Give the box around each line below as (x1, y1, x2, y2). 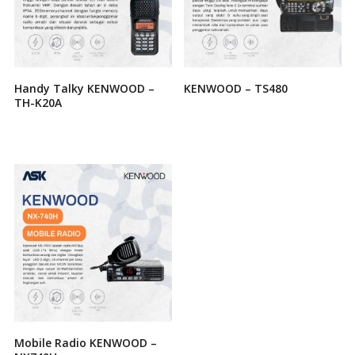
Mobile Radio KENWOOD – (13, 334, 157, 350)
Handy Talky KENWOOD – (13, 80, 155, 96)
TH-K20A (13, 94, 62, 110)
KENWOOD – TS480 (183, 80, 288, 96)
